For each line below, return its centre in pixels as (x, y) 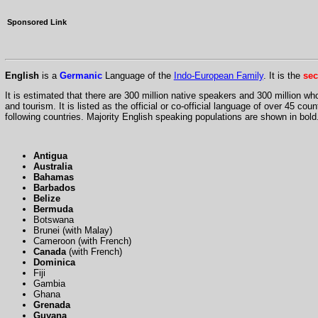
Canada (49, 251)
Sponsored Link (37, 22)
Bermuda (53, 209)
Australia (53, 166)
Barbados (54, 187)
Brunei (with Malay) (72, 230)
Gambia (49, 283)
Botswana (53, 219)
